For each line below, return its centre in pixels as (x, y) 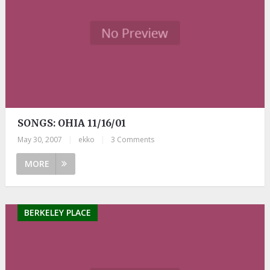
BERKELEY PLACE (57, 212)
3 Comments (132, 139)
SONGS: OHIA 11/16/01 (71, 123)
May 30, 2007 (39, 139)
